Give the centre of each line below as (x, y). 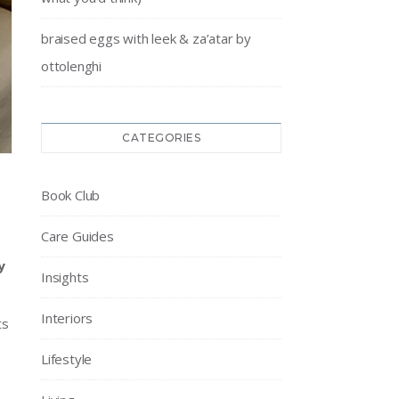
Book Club (71, 195)
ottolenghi (71, 66)
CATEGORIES (161, 138)
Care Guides (77, 236)
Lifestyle (67, 359)
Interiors (67, 318)
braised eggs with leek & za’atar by (147, 38)
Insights (65, 277)
